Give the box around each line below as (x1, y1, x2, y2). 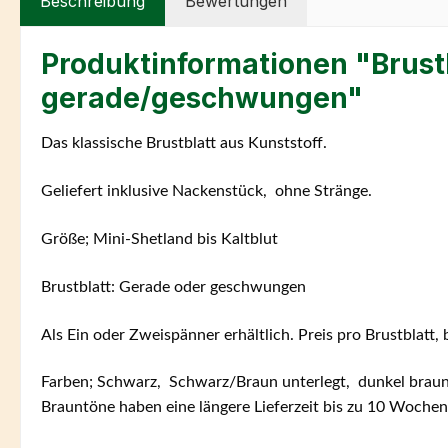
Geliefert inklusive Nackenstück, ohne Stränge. (41, 183, 372, 200)
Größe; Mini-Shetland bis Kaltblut (41, 230, 278, 247)
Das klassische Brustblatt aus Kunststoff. (41, 135, 331, 152)
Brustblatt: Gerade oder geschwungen (41, 278, 306, 295)
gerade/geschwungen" (41, 81, 363, 116)
